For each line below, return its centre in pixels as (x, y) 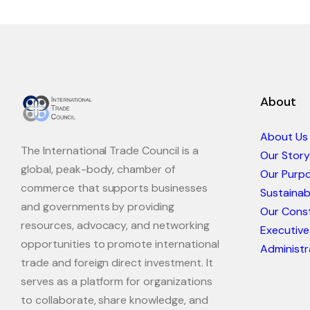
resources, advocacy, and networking (115, 225)
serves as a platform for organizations (117, 281)
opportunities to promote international (120, 244)
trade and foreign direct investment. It (117, 262)
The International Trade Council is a (110, 150)
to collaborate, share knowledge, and (115, 300)
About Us (284, 136)
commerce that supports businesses (114, 188)
